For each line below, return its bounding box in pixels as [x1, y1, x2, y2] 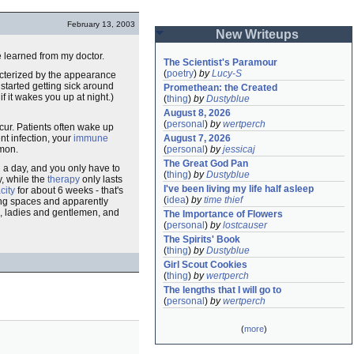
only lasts [80, 174, 122, 185]
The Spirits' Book [164, 234, 240, 245]
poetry [167, 68, 194, 79]
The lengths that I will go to [164, 284, 281, 296]
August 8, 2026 [164, 107, 231, 119]
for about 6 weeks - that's [15, 185, 123, 196]
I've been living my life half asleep [164, 183, 314, 194]
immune [73, 133, 108, 144]
